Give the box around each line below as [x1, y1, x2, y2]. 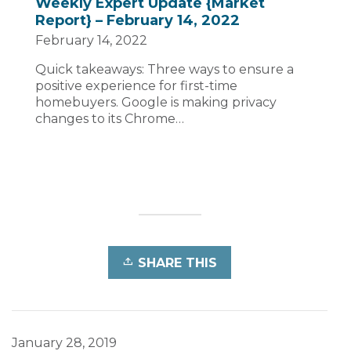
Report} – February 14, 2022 [35, 11, 240, 29]
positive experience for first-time [35, 78, 237, 93]
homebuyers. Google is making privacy [35, 94, 277, 110]
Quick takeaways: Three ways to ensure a [35, 61, 294, 77]
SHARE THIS [138, 255, 217, 270]
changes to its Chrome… [35, 110, 184, 126]
